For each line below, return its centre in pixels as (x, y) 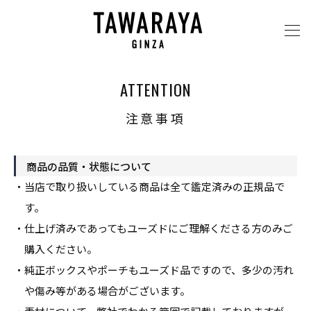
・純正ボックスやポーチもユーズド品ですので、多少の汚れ (154, 270)
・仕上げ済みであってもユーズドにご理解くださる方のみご (153, 228)
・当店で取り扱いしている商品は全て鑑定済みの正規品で (149, 186)
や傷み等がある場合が (76, 291)
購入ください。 (61, 249)
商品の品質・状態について (89, 166)
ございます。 (159, 291)
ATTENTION (155, 90)
